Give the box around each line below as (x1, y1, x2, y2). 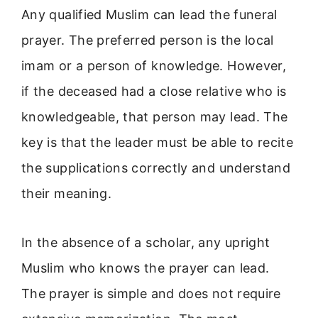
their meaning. (21, 186, 112, 202)
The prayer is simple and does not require (21, 285, 281, 301)
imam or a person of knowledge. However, (21, 58, 287, 74)
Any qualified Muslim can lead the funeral (21, 7, 278, 23)
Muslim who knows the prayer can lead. (21, 260, 270, 275)
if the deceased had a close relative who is (21, 84, 287, 99)
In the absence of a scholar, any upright (21, 234, 270, 250)
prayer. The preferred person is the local (21, 33, 274, 48)
